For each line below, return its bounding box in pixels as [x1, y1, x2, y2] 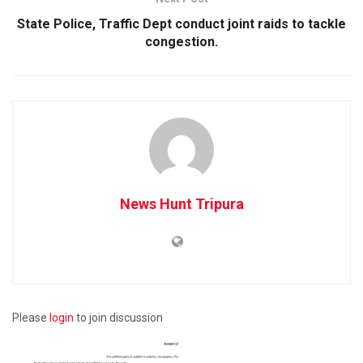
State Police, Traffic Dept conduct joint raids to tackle [17, 15, 346, 32]
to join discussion [74, 310, 163, 324]
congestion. [145, 33, 218, 49]
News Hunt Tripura [119, 194, 244, 212]
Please [12, 310, 49, 324]
